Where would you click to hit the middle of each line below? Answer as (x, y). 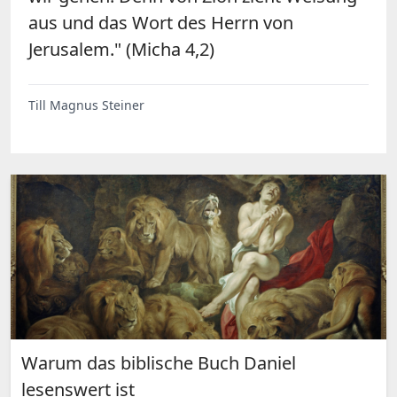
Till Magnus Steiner (86, 105)
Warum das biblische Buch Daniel (159, 362)
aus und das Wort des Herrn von (161, 22)
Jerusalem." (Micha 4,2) (128, 49)
